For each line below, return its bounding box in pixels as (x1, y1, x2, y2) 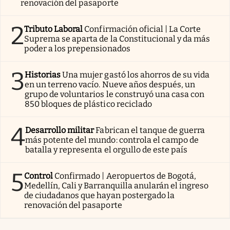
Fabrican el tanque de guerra (95, 125, 205, 135)
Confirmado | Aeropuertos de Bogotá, (54, 170, 197, 181)
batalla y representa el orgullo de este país (25, 144, 188, 155)
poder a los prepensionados (24, 43, 130, 53)
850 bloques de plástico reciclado (25, 99, 152, 109)
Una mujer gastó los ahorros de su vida (62, 69, 210, 80)
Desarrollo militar (25, 125, 94, 135)
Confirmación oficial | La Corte (84, 24, 201, 34)
